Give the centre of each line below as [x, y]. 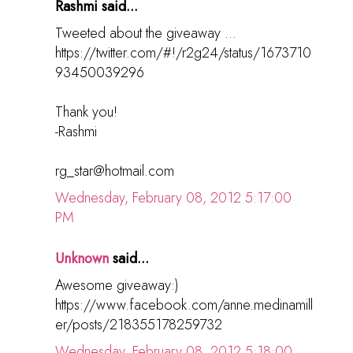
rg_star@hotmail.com [115, 171]
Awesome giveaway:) [117, 286]
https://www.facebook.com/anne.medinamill [184, 305]
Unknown [82, 259]
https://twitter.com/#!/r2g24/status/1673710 [183, 53]
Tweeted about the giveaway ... [146, 33]
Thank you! [86, 112]
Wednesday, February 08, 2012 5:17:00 [173, 198]
